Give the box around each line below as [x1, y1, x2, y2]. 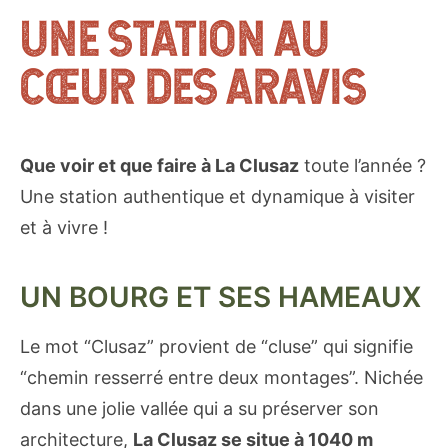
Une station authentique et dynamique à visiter [20, 185, 415, 207]
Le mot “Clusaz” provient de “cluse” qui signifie [20, 335, 413, 357]
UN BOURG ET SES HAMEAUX [20, 279, 421, 314]
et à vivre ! [20, 216, 108, 238]
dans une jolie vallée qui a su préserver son [20, 397, 379, 419]
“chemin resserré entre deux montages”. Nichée [20, 366, 423, 388]
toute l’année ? [299, 154, 426, 176]
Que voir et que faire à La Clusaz [20, 154, 299, 176]
